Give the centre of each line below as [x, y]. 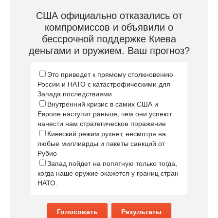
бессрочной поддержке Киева [109, 39]
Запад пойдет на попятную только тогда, [112, 164]
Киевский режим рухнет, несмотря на [106, 134]
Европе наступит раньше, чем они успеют [104, 114]
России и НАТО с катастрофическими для [104, 84]
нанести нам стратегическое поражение [101, 124]
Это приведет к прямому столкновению [110, 75]
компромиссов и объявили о [109, 27]
